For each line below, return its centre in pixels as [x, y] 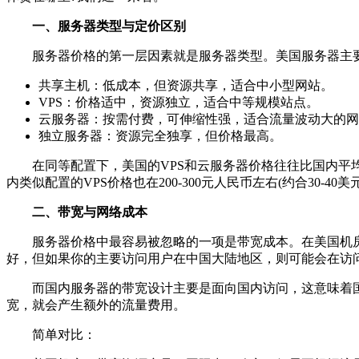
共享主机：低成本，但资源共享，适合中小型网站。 [186, 85]
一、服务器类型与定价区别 [96, 26]
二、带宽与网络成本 [77, 212]
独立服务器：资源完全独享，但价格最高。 [160, 136]
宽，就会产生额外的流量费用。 [96, 305]
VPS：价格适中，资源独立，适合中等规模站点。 [179, 102]
